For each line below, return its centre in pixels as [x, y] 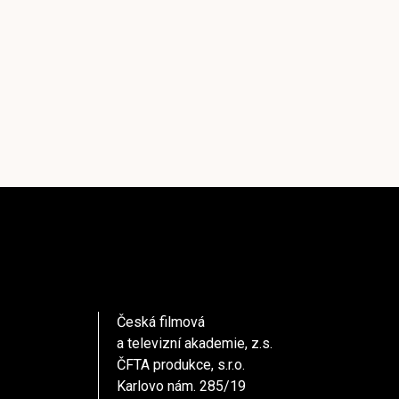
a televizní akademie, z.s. [195, 343]
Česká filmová [161, 322]
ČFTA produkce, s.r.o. [181, 364]
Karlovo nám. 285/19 [181, 386]
